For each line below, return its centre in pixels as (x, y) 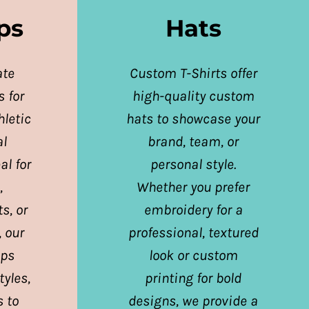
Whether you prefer (193, 187)
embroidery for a (193, 209)
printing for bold (193, 278)
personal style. (193, 164)
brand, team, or (193, 141)
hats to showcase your (193, 118)
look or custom (193, 255)
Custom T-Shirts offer (193, 73)
